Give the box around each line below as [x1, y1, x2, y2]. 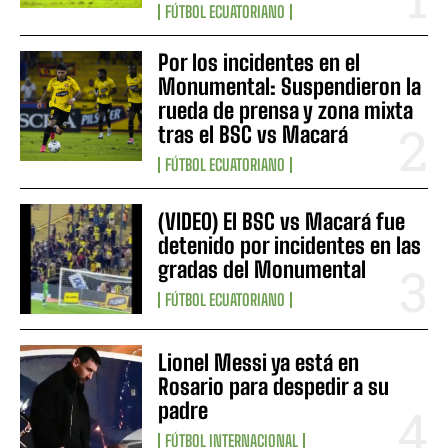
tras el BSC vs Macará [158, 121, 349, 149]
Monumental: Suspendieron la [158, 73, 422, 101]
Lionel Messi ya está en [158, 349, 360, 377]
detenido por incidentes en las [158, 232, 422, 260]
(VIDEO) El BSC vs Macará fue [158, 208, 406, 236]
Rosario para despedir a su [158, 373, 390, 401]
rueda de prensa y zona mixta [158, 97, 414, 125]
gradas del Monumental [158, 256, 367, 284]
